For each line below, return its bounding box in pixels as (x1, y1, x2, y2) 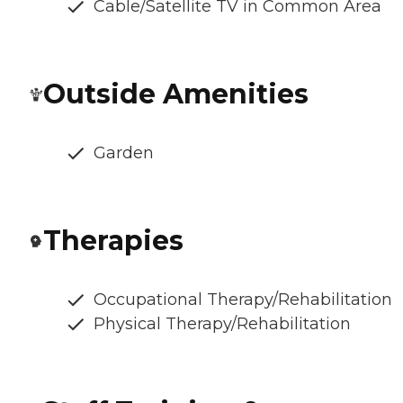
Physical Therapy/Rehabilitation (94, 314, 351, 335)
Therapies (43, 224, 184, 258)
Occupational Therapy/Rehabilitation (94, 290, 392, 310)
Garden (94, 143, 154, 164)
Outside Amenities (43, 77, 309, 112)
